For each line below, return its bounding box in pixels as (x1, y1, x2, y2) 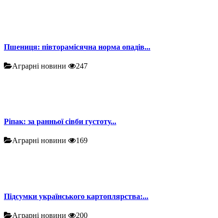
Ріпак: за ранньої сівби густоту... (4, 117, 116, 126)
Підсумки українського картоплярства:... (4, 192, 148, 200)
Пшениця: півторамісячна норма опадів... (4, 42, 150, 51)
